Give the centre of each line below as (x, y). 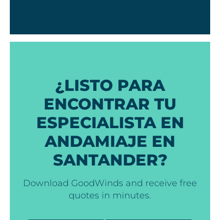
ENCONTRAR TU (110, 104)
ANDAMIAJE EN (110, 141)
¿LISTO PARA (110, 85)
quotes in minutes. (110, 195)
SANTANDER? (110, 160)
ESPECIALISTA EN (110, 122)
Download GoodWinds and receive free (110, 183)
